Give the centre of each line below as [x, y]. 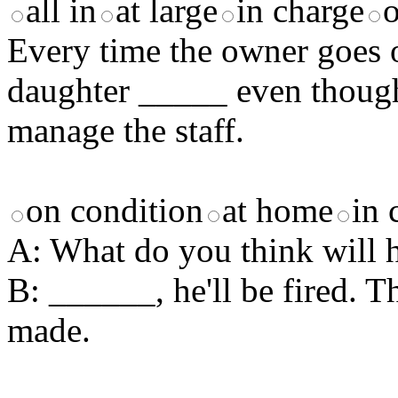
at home [278, 211]
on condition [115, 211]
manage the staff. [126, 131]
